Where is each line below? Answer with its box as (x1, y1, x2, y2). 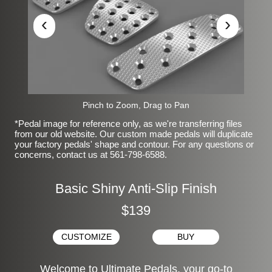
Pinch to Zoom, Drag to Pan (83, 100, 189, 110)
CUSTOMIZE (61, 232, 112, 242)
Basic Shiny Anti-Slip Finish (55, 180, 217, 196)
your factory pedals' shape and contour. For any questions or (15, 138, 254, 149)
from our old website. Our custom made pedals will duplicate (15, 128, 253, 139)
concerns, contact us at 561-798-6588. (15, 149, 167, 160)
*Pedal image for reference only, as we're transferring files (15, 118, 242, 129)
